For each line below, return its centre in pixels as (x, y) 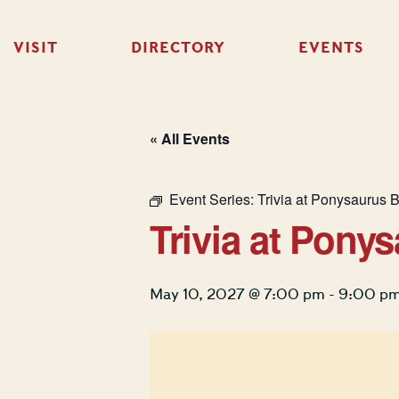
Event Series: (213, 199)
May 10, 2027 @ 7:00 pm (237, 294)
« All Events (190, 138)
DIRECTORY (178, 48)
